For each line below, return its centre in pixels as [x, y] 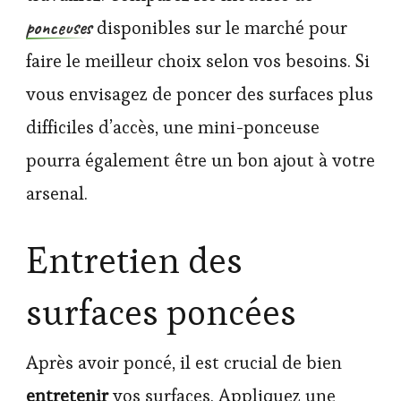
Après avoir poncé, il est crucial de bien [184, 362]
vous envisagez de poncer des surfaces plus [200, 94]
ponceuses [59, 27]
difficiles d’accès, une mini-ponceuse [173, 127]
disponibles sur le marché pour [220, 27]
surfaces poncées [161, 312]
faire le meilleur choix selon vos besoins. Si [198, 60]
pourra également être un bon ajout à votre [200, 160]
